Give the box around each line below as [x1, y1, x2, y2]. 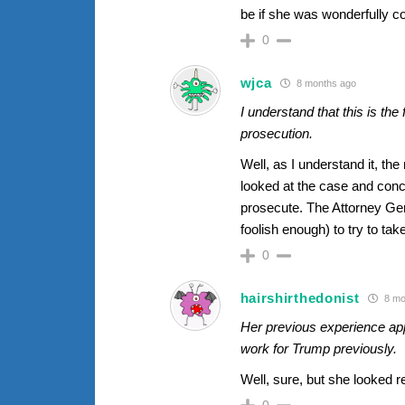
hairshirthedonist [240, 290, 360, 306]
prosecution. [240, 125, 313, 141]
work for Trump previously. [240, 340, 397, 356]
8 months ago [294, 78, 357, 89]
